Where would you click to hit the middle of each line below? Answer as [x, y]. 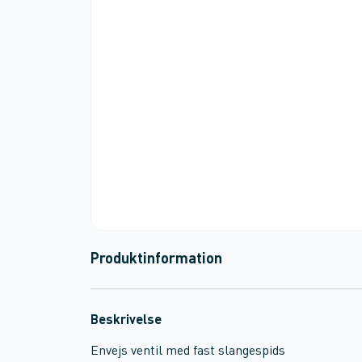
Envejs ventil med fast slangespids [188, 351]
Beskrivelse [126, 321]
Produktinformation [156, 259]
